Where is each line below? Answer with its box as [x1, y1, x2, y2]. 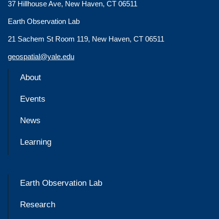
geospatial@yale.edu [8, 52, 74, 61]
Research [20, 200, 55, 210]
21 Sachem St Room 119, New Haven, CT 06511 [8, 35, 164, 44]
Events [20, 94, 45, 104]
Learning [20, 137, 51, 147]
